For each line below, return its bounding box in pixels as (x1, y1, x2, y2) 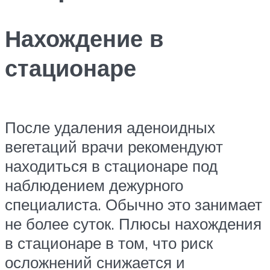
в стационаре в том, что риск (5, 233, 213, 253)
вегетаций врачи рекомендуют (5, 136, 223, 156)
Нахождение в (5, 24, 163, 54)
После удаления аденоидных (5, 117, 215, 137)
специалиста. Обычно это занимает (5, 194, 262, 214)
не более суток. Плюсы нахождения (5, 213, 262, 233)
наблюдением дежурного (5, 175, 183, 195)
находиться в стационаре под (5, 155, 218, 175)
